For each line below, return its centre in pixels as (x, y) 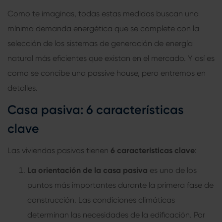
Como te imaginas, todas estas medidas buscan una (103, 13)
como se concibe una (48, 73)
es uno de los (173, 170)
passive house (113, 73)
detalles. (24, 88)
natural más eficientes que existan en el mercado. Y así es (111, 58)
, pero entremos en (172, 73)
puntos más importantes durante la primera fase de (120, 185)
